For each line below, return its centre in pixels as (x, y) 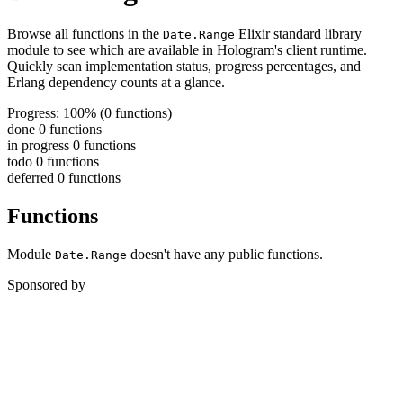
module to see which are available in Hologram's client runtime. (187, 50)
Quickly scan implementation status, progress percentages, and (184, 67)
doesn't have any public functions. (225, 255)
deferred (32, 178)
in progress (40, 146)
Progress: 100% (54, 113)
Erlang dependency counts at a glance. (116, 83)
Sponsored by (46, 285)
